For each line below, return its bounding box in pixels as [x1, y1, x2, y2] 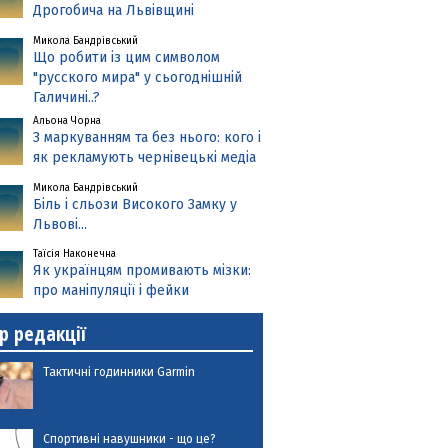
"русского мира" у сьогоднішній [33, 68, 243, 86]
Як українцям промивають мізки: [33, 262, 252, 280]
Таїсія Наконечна [33, 248, 117, 261]
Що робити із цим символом [33, 48, 221, 66]
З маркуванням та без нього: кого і [33, 128, 262, 146]
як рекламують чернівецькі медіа [33, 148, 257, 166]
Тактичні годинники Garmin [43, 364, 196, 379]
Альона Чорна [33, 114, 102, 127]
